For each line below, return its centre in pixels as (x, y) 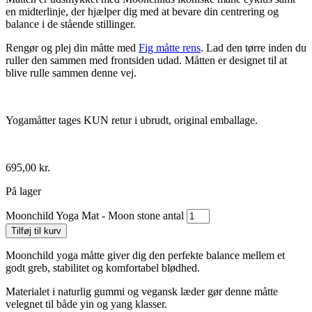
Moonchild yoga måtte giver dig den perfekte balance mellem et (145, 256)
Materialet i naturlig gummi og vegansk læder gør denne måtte (142, 292)
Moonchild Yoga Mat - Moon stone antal (95, 216)
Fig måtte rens (170, 48)
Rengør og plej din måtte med (72, 48)
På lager (23, 192)
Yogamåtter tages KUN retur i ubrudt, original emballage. (132, 120)
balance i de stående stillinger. (71, 24)
